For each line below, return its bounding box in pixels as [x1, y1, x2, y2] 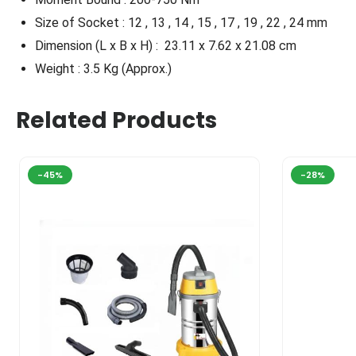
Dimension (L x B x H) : [35, 37, 161, 53]
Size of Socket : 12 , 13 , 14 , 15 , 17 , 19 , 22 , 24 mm [35, 14, 327, 30]
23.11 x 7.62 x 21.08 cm [161, 37, 296, 53]
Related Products [16, 104, 217, 136]
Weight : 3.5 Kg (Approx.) [35, 60, 172, 76]
